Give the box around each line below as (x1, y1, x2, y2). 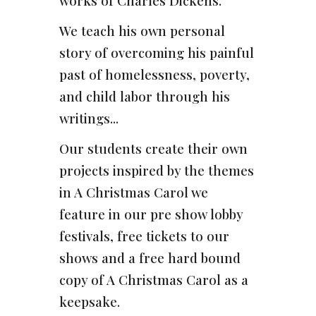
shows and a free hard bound (59, 249, 241, 267)
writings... (59, 109, 119, 128)
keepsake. (59, 293, 121, 311)
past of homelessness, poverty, (59, 66, 250, 84)
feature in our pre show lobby (59, 205, 243, 224)
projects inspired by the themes (59, 162, 255, 180)
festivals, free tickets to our (59, 227, 230, 245)
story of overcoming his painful (59, 44, 255, 62)
